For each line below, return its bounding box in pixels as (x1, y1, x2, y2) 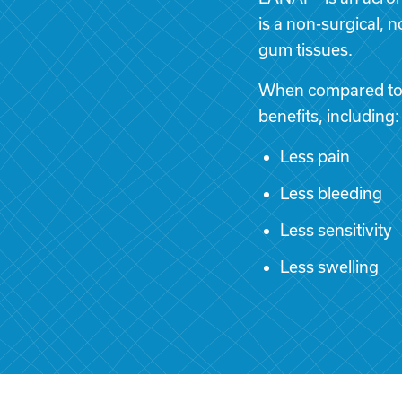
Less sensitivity (280, 220, 392, 240)
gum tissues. (258, 39, 353, 59)
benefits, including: (258, 106, 399, 126)
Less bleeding (280, 183, 382, 203)
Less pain (280, 146, 350, 166)
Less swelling (280, 257, 379, 276)
